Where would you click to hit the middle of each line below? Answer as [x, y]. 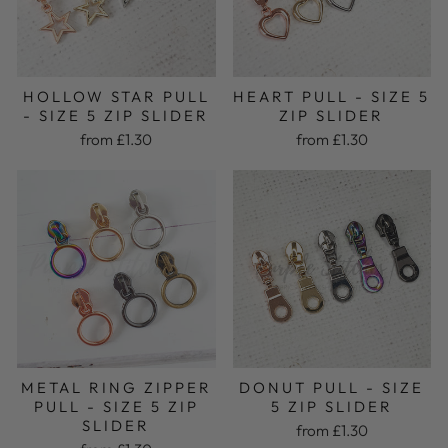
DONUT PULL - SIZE [332, 387]
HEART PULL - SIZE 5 [332, 96]
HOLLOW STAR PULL [116, 96]
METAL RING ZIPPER [116, 387]
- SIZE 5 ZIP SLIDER [116, 115]
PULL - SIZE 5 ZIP [116, 406]
